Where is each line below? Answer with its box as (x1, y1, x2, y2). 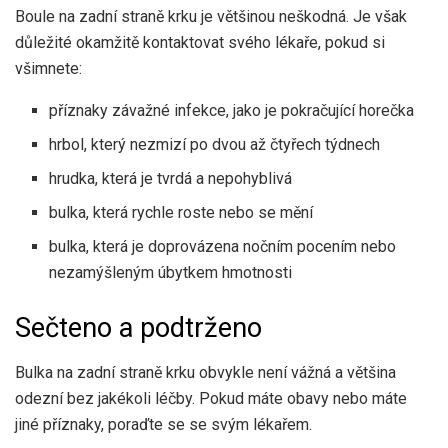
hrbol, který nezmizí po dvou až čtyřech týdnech (49, 135, 381, 155)
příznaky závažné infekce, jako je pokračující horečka (49, 101, 415, 121)
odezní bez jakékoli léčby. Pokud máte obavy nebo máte (15, 389, 407, 409)
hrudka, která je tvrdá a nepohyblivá (49, 169, 293, 189)
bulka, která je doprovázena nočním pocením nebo (49, 237, 397, 257)
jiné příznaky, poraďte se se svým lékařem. (15, 415, 312, 435)
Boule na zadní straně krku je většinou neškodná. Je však (15, 7, 407, 27)
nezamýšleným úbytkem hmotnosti (49, 263, 293, 283)
